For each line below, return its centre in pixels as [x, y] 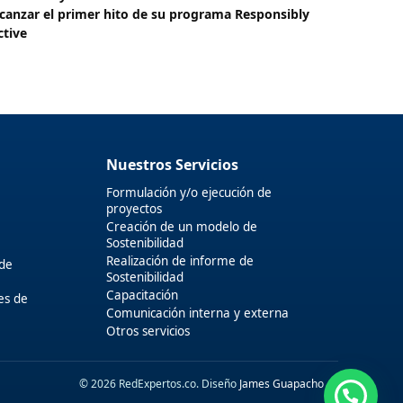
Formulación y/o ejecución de [188, 192]
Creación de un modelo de [181, 226]
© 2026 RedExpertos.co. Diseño [159, 383]
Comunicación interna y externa [197, 313]
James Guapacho [282, 383]
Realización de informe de [179, 260]
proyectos [134, 208]
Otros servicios [148, 331]
